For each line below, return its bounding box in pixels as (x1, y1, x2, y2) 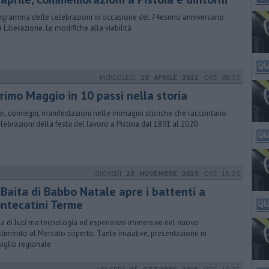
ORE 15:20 (199, 169, 240, 178)
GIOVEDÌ (95, 169, 126, 178)
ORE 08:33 (199, 73, 240, 82)
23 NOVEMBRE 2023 (126, 169, 199, 178)
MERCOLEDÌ (100, 73, 141, 82)
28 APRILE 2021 (141, 73, 199, 82)
